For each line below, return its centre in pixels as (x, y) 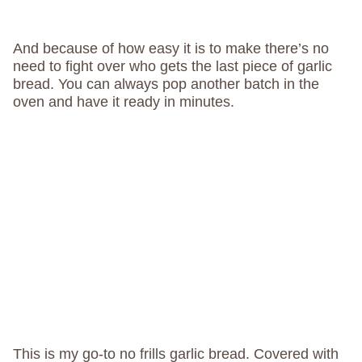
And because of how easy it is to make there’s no (171, 48)
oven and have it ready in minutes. (124, 102)
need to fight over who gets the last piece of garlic (173, 66)
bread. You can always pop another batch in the (166, 84)
